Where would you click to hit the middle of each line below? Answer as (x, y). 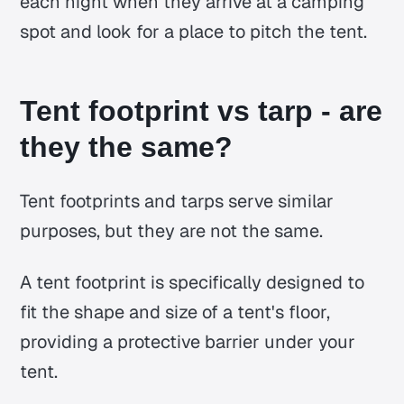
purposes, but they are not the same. (172, 231)
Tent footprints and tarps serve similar (177, 202)
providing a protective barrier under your (188, 342)
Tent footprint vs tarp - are (202, 111)
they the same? (127, 147)
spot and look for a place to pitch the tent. (194, 31)
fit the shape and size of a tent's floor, (175, 312)
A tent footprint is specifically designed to (193, 283)
